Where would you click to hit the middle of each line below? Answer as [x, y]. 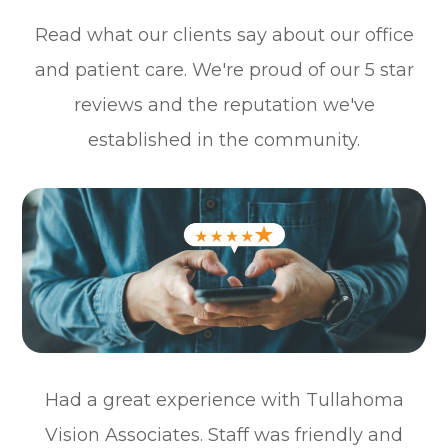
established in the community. [224, 139]
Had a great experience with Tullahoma [224, 400]
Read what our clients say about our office [224, 34]
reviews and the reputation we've [224, 104]
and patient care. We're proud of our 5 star [224, 69]
